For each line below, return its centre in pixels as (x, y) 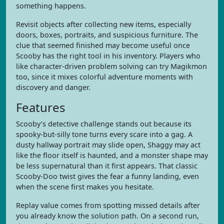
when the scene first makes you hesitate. (85, 187)
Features (41, 107)
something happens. (51, 6)
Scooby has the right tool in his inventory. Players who (108, 56)
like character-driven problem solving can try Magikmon (111, 66)
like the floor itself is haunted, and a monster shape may (112, 155)
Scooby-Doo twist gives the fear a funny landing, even (107, 176)
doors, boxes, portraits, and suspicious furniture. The (107, 35)
